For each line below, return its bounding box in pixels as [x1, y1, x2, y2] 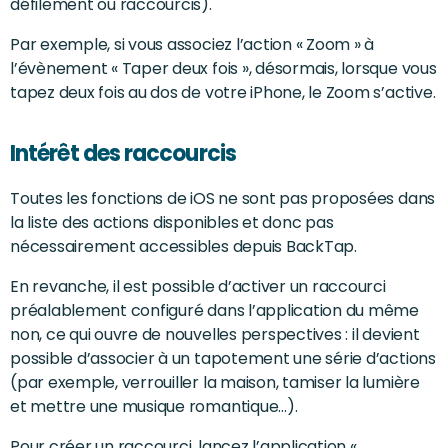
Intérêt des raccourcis [10, 137, 236, 169]
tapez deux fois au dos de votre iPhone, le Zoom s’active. [10, 80, 436, 104]
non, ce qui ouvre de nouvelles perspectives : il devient [10, 322, 420, 346]
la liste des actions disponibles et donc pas [10, 210, 334, 234]
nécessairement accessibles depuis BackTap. [10, 234, 357, 258]
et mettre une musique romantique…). [10, 394, 298, 418]
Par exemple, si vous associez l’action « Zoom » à [10, 32, 375, 56]
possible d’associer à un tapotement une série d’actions [10, 346, 436, 370]
